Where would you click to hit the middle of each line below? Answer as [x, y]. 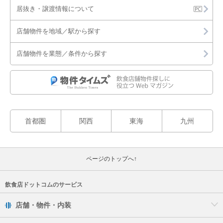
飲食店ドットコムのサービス [44, 185]
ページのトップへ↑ [111, 159]
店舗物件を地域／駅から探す [58, 31]
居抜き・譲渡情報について [55, 9]
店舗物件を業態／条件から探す [62, 54]
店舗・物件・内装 [43, 205]
